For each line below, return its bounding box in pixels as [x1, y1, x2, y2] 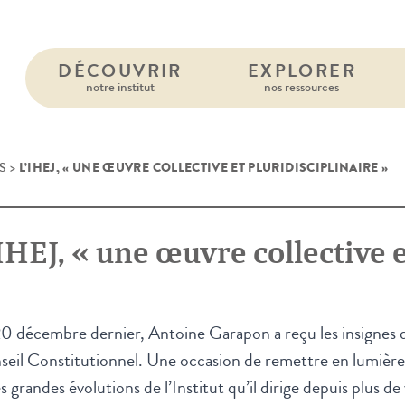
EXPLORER [247, 58, 356, 84]
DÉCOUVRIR [58, 58, 183, 84]
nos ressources [264, 77, 340, 97]
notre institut [85, 77, 155, 97]
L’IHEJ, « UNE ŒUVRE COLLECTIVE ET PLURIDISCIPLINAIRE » [18, 158, 389, 177]
